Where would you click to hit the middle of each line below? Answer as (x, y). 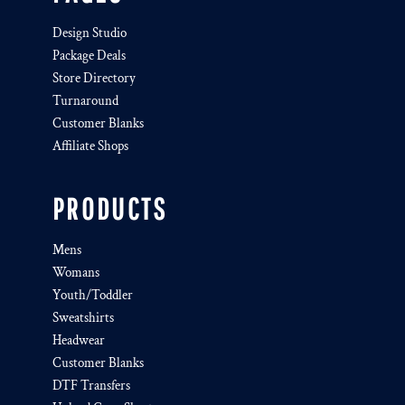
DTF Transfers (91, 386)
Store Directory (94, 78)
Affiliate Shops (90, 146)
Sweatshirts (83, 318)
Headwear (79, 340)
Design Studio (89, 33)
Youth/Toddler (93, 295)
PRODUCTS (110, 209)
